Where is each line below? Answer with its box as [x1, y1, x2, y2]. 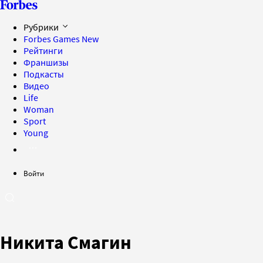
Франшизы [23, 56, 69, 68]
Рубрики [23, 21, 60, 33]
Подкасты [23, 68, 64, 80]
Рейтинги [23, 45, 63, 56]
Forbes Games [23, 33, 82, 45]
